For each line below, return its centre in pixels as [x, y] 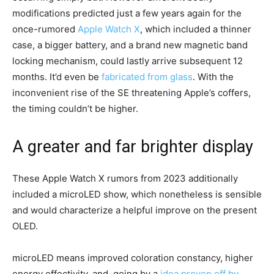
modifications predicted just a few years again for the [127, 13]
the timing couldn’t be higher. [75, 109]
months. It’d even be [57, 77]
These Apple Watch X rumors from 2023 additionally [125, 179]
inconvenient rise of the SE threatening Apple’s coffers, [131, 93]
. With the [213, 77]
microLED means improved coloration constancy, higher [133, 258]
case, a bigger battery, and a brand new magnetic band [130, 45]
